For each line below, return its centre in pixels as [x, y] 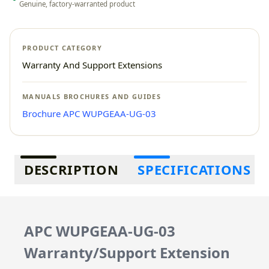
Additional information [61, 162]
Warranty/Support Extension [127, 252]
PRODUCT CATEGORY [62, 48]
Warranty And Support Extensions [92, 65]
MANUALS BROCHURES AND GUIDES [92, 96]
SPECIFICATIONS [194, 169]
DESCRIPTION [71, 169]
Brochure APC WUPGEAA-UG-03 [89, 113]
